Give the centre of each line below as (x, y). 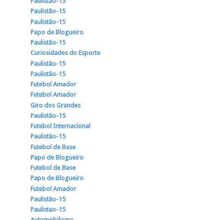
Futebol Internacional (61, 126)
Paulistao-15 (48, 210)
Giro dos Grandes (56, 105)
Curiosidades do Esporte (66, 53)
